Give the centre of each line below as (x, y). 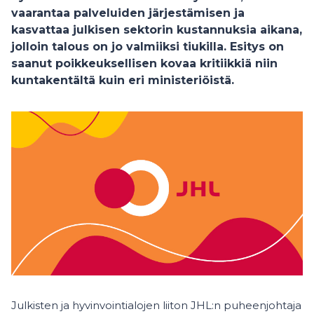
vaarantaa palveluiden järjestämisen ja (128, 13)
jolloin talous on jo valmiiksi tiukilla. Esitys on (148, 47)
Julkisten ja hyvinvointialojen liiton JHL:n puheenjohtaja (156, 305)
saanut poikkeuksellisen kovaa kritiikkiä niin (144, 63)
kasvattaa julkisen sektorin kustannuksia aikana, (157, 30)
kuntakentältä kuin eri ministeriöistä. (123, 80)
